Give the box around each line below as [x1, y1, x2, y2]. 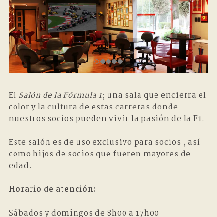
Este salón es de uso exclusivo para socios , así [8, 136, 200, 149]
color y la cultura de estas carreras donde [8, 101, 178, 113]
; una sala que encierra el [102, 89, 206, 102]
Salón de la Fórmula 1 [18, 89, 102, 102]
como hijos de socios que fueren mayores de [8, 148, 191, 160]
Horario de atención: [8, 183, 96, 196]
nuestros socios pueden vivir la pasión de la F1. [8, 112, 205, 125]
